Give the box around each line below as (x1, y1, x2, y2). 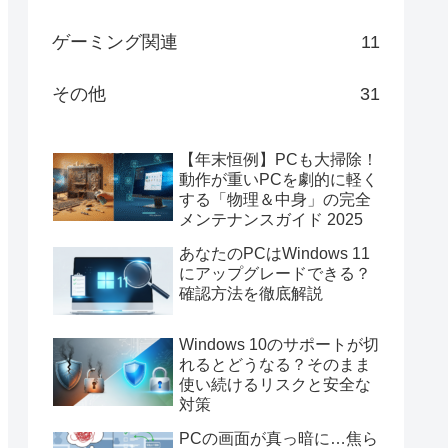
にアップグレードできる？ (179, 264, 371, 282)
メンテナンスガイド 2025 (179, 210, 363, 228)
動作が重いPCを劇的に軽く (179, 170, 378, 188)
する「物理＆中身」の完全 (179, 190, 371, 208)
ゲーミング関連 (52, 31, 178, 52)
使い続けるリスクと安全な (179, 376, 371, 394)
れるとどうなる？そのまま (179, 356, 371, 374)
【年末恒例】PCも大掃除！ (179, 150, 378, 168)
